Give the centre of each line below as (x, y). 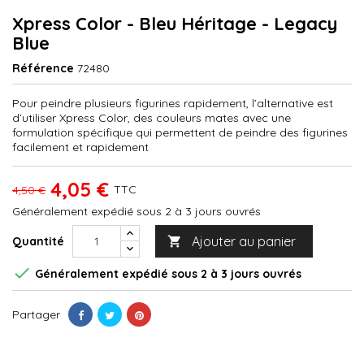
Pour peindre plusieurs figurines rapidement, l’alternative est (173, 103)
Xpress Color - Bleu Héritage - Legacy (175, 23)
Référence (43, 68)
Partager (36, 314)
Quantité (38, 241)
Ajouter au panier (244, 241)
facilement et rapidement (80, 147)
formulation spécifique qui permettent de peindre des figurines (180, 132)
